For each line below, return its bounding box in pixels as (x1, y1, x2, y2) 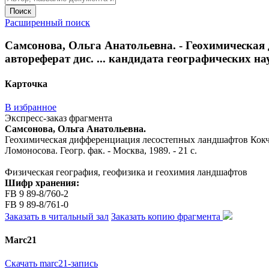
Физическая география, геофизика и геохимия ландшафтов (5, 166, 247, 177)
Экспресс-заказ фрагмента (5, 112, 112, 123)
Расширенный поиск (5, 17, 90, 28)
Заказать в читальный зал (5, 211, 109, 222)
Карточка (5, 78, 47, 89)
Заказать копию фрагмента (111, 211, 223, 222)
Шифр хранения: (5, 177, 79, 188)
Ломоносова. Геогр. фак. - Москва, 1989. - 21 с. (5, 145, 197, 156)
